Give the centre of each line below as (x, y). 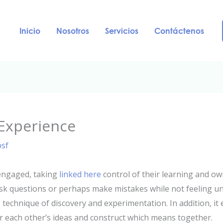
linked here (80, 174)
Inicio (30, 31)
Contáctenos (179, 31)
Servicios (121, 31)
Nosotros (72, 31)
